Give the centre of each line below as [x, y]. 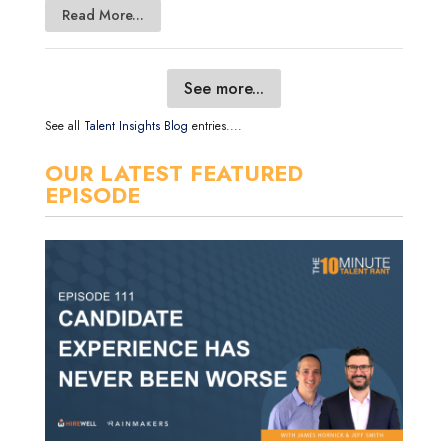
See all [64, 125]
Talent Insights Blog [135, 125]
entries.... [214, 125]
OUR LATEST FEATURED [173, 172]
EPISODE [92, 194]
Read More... [102, 15]
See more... [223, 89]
